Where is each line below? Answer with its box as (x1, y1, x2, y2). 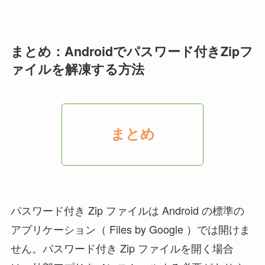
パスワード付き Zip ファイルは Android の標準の (10, 202, 244, 218)
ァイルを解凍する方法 (10, 59, 144, 78)
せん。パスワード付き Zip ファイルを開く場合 (10, 240, 234, 256)
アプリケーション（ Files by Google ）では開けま (10, 221, 250, 237)
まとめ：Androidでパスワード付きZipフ (10, 41, 253, 60)
